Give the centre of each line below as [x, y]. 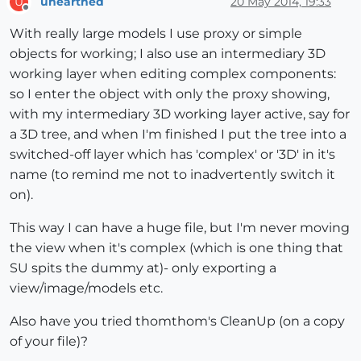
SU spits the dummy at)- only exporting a [143, 268]
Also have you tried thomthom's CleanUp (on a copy [177, 322]
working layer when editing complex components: [173, 74]
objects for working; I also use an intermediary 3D [168, 54]
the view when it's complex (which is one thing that [176, 248]
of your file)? [49, 342]
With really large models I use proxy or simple [156, 34]
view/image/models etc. [86, 288]
